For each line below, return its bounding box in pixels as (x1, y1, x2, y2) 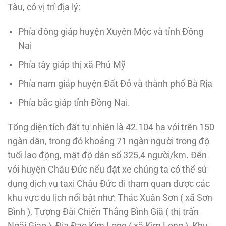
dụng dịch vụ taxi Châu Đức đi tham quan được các (8, 179, 210, 189)
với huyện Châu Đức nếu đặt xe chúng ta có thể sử (8, 164, 207, 175)
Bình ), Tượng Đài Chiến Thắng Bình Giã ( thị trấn (8, 207, 199, 217)
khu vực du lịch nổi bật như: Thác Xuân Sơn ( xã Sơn (8, 193, 212, 203)
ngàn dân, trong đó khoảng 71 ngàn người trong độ (8, 136, 209, 147)
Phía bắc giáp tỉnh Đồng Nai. (18, 97, 130, 108)
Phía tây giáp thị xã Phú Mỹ (18, 60, 126, 70)
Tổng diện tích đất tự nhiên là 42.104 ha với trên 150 (8, 122, 214, 133)
